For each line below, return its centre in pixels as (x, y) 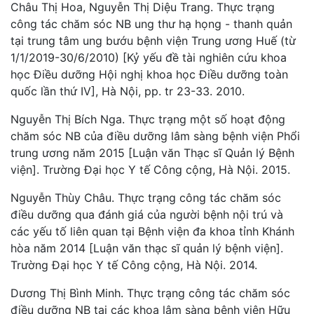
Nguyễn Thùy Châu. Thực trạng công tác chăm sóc (146, 197)
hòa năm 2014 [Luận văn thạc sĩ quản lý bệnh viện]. (147, 248)
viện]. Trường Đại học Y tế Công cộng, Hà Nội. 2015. (150, 169)
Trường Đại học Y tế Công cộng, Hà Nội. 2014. (134, 265)
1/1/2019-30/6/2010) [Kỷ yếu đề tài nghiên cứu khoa (149, 57)
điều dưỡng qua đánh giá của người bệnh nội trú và (147, 214)
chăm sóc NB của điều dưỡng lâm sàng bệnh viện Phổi (155, 136)
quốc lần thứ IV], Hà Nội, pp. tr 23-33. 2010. (128, 91)
